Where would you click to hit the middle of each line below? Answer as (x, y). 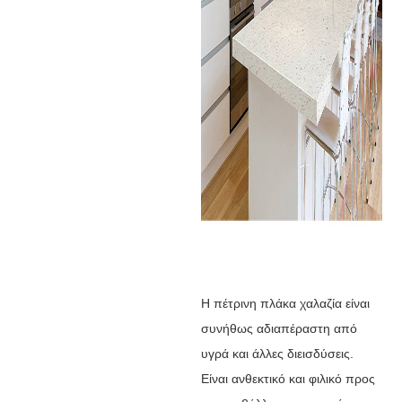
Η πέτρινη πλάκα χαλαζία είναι (285, 303)
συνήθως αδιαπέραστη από (279, 328)
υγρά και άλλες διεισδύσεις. (277, 353)
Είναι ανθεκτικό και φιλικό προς (288, 378)
